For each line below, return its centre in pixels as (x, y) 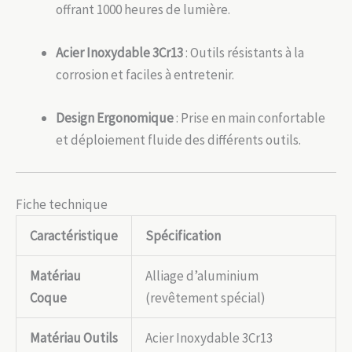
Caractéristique (74, 235)
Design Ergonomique (115, 118)
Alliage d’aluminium (202, 275)
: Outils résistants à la (244, 52)
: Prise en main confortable (249, 118)
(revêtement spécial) (205, 297)
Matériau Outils (74, 337)
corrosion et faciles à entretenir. (145, 74)
